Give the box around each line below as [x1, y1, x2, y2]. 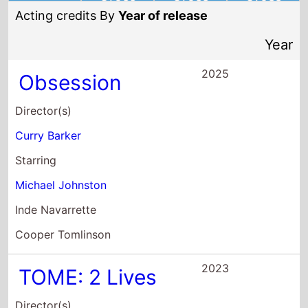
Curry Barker [15, 129, 82, 142]
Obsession [19, 70, 122, 95]
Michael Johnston [15, 178, 107, 192]
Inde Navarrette [15, 203, 97, 217]
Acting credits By [15, 8, 119, 23]
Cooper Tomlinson [15, 228, 111, 241]
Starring [15, 153, 57, 167]
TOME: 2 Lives [19, 265, 157, 289]
